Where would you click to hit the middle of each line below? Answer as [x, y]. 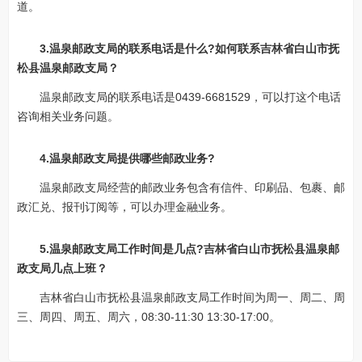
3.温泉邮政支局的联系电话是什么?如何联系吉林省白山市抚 [189, 48]
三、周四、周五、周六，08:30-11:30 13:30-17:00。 [149, 317]
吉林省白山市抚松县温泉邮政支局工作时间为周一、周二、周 [192, 297]
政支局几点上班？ [62, 268]
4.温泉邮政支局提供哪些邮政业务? [127, 158]
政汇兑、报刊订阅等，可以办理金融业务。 [124, 207]
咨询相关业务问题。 [68, 116]
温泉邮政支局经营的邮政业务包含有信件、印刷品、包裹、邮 [192, 187]
